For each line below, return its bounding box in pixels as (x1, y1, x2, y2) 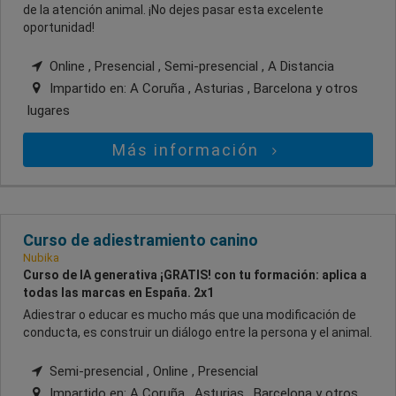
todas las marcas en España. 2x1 (23, 286, 214, 301)
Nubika (23, 251, 59, 265)
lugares (27, 103, 70, 119)
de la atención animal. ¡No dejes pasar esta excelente (23, 3, 324, 18)
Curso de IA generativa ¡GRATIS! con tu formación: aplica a (23, 268, 367, 283)
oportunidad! (23, 20, 95, 35)
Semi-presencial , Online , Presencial (46, 363, 258, 380)
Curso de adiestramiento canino (23, 231, 258, 250)
